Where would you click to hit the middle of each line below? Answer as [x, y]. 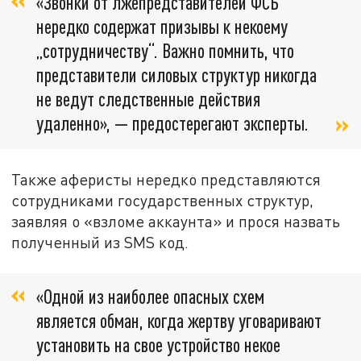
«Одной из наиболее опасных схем [150, 297]
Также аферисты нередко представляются [166, 179]
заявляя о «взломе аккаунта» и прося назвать [176, 221]
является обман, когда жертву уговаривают [179, 321]
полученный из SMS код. [100, 242]
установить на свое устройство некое [158, 345]
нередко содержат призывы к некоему [162, 26]
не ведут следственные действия [148, 98]
